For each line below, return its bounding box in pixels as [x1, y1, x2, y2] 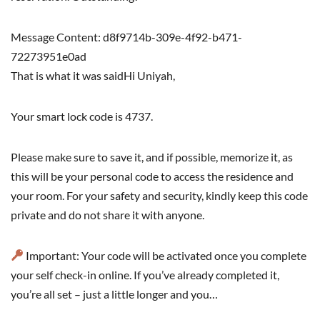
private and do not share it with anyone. [11, 207, 204, 221]
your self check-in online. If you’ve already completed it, [11, 267, 279, 281]
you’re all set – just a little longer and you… [11, 286, 218, 301]
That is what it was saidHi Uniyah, [11, 68, 175, 82]
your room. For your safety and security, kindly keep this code [11, 188, 308, 202]
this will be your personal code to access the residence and [11, 169, 294, 183]
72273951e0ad [11, 49, 86, 63]
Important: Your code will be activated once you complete [24, 248, 307, 262]
